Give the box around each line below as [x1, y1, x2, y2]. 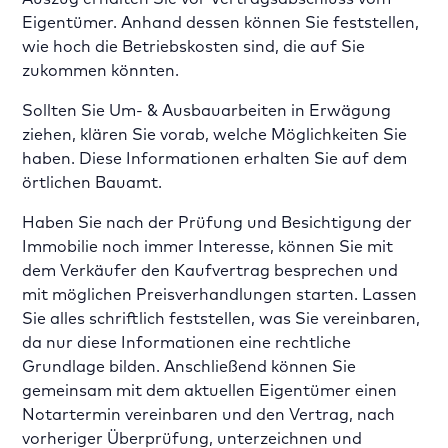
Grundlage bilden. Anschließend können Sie [22, 356, 357, 376]
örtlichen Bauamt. [22, 172, 163, 192]
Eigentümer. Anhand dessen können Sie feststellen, [22, 12, 420, 32]
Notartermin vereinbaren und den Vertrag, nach [22, 404, 396, 424]
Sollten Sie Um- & [22, 100, 159, 120]
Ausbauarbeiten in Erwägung [162, 100, 392, 120]
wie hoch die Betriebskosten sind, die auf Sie [22, 36, 366, 56]
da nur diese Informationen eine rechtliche [22, 332, 352, 352]
